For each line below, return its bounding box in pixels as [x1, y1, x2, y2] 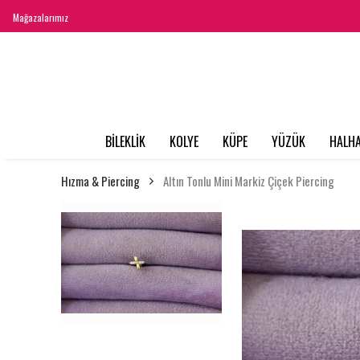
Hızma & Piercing [61, 172, 140, 190]
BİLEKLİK [104, 132, 145, 152]
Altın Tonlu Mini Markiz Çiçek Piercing [163, 172, 334, 190]
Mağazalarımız [13, 10, 68, 24]
